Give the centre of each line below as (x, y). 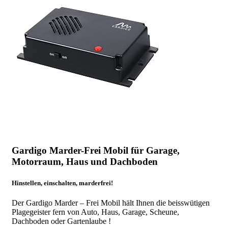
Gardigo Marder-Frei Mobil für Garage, (96, 151)
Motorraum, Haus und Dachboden (85, 162)
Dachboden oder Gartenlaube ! (61, 221)
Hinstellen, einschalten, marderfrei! (62, 183)
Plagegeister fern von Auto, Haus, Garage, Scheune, (95, 212)
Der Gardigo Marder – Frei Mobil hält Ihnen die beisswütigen (111, 203)
